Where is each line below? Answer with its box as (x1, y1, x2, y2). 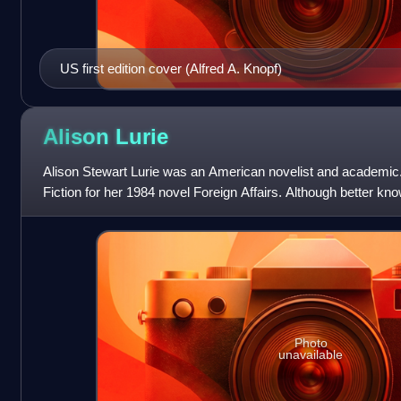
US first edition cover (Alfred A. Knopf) (59, 60, 282, 76)
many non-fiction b (42, 204, 150, 220)
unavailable (278, 347, 344, 362)
